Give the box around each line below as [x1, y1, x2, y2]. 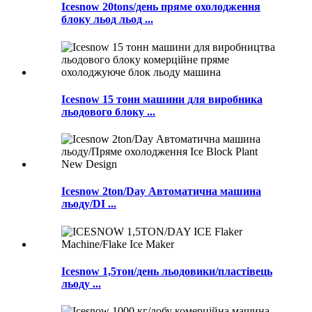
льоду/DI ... [61, 198, 116, 210]
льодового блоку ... [61, 105, 155, 118]
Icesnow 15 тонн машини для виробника [61, 93, 263, 105]
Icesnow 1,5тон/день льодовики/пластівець [61, 265, 272, 277]
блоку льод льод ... [61, 13, 153, 26]
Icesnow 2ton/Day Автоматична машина [61, 185, 261, 198]
